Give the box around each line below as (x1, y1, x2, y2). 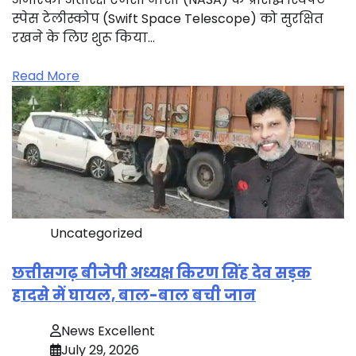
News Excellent (61, 321, 155, 340)
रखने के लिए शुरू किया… (12, 29, 155, 48)
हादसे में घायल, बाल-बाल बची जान (12, 284, 256, 306)
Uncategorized (50, 223, 142, 242)
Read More (12, 67, 79, 86)
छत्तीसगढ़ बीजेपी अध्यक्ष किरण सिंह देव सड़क (12, 261, 311, 284)
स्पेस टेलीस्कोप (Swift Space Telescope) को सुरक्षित (12, 10, 323, 29)
